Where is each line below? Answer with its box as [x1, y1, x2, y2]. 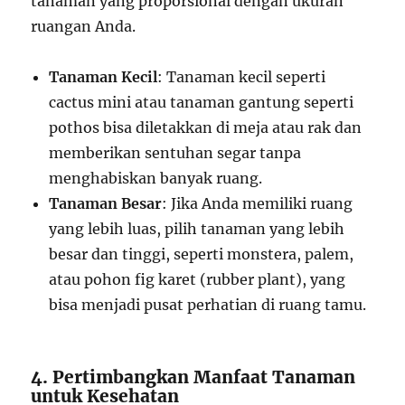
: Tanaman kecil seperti [157, 68, 326, 86]
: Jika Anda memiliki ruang [162, 194, 353, 212]
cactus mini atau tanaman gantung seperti [49, 93, 354, 111]
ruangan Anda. [31, 17, 137, 35]
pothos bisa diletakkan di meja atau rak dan [49, 118, 363, 137]
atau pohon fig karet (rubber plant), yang [49, 270, 346, 288]
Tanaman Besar [49, 194, 163, 212]
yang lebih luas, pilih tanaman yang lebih [49, 220, 345, 238]
